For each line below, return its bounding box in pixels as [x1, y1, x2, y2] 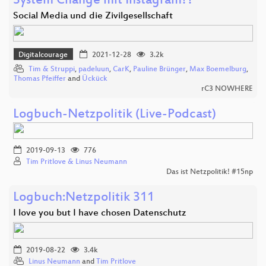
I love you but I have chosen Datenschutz [13, 207, 186, 219]
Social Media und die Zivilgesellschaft [13, 11, 173, 23]
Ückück [82, 74, 107, 83]
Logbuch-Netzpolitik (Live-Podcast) [13, 107, 216, 122]
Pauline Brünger [133, 65, 186, 74]
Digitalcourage [18, 50, 68, 59]
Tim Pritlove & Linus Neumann [26, 157, 127, 166]
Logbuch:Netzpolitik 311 [13, 190, 154, 205]
